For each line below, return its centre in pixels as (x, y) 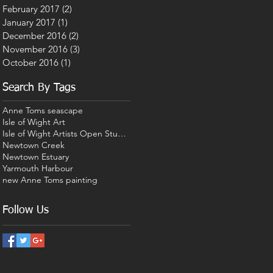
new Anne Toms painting (50, 180)
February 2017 (31, 9)
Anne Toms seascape (43, 110)
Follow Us (26, 210)
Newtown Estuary (36, 157)
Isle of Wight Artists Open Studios (122, 133)
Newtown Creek (34, 145)
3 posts (94, 49)
